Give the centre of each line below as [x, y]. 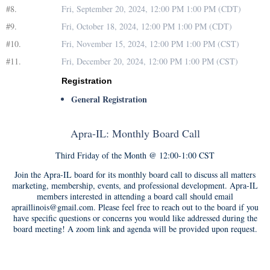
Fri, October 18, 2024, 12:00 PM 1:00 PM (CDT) [147, 27]
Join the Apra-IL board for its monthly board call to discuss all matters [135, 175]
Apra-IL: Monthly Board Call [135, 133]
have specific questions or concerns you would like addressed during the [135, 218]
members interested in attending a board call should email [135, 196]
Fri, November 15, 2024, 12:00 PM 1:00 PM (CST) [150, 44]
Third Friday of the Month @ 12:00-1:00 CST [135, 155]
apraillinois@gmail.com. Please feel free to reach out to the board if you [135, 207]
